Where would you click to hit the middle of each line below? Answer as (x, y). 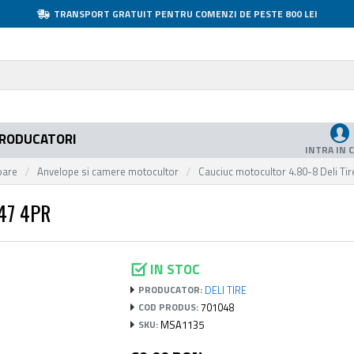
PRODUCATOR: (171, 290)
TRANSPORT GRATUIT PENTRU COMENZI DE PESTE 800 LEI (185, 13)
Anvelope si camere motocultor (108, 171)
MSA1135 (183, 324)
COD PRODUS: (169, 307)
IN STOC (175, 269)
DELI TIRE (226, 290)
